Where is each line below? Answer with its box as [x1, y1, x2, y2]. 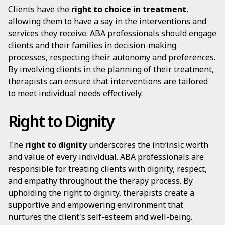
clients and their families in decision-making [8, 40, 176, 51]
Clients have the [8, 4, 71, 15]
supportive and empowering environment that [8, 199, 183, 210]
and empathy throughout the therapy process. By [8, 175, 193, 186]
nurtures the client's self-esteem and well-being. [8, 211, 192, 222]
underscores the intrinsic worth [87, 139, 208, 150]
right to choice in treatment [71, 4, 186, 15]
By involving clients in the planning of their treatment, [8, 64, 214, 75]
